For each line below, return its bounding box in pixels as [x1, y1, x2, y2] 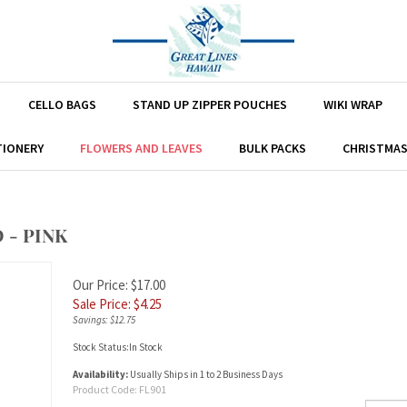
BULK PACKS [238, 140, 306, 156]
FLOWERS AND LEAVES [79, 140, 203, 156]
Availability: [73, 368, 128, 381]
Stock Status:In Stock [73, 341, 163, 353]
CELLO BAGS [27, 96, 96, 113]
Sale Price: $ [73, 295, 140, 313]
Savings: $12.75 [73, 313, 135, 326]
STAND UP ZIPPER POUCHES [132, 96, 287, 113]
